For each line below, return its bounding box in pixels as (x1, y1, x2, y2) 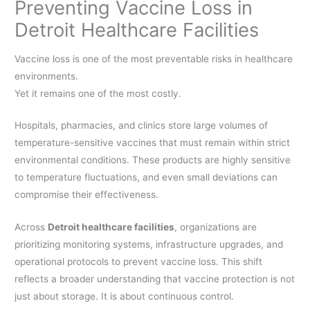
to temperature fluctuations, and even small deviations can (15, 172, 278, 183)
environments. (15, 70, 79, 82)
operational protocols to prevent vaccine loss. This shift (15, 256, 263, 268)
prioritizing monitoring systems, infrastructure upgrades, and (15, 239, 284, 250)
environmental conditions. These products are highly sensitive (15, 154, 291, 166)
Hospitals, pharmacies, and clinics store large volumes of (15, 120, 268, 131)
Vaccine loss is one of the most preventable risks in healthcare (15, 53, 293, 64)
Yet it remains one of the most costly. (15, 87, 182, 99)
